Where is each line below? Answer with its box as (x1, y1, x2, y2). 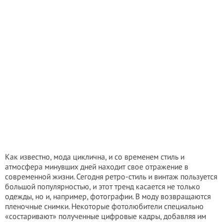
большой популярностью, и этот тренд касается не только (5, 181, 200, 191)
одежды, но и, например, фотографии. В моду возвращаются (5, 191, 211, 201)
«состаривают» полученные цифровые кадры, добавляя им (5, 211, 206, 221)
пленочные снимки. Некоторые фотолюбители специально (5, 201, 204, 211)
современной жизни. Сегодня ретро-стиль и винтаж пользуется (5, 171, 217, 181)
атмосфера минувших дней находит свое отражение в (5, 162, 188, 171)
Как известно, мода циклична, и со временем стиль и (5, 152, 184, 162)
